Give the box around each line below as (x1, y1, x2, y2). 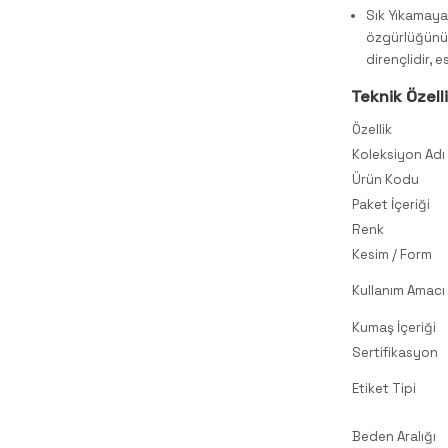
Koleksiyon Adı (352, 145, 445, 163)
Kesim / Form (352, 245, 432, 263)
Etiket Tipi (352, 379, 416, 397)
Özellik (352, 120, 392, 138)
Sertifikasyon (352, 343, 438, 361)
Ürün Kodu (352, 170, 419, 188)
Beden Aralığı (352, 427, 436, 445)
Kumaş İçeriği (352, 318, 436, 336)
